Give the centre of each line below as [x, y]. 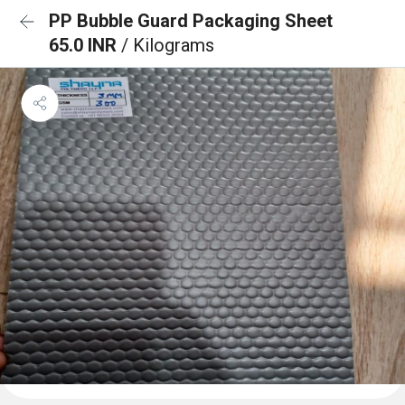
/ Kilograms [168, 45]
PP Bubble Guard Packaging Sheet [191, 21]
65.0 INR [85, 45]
